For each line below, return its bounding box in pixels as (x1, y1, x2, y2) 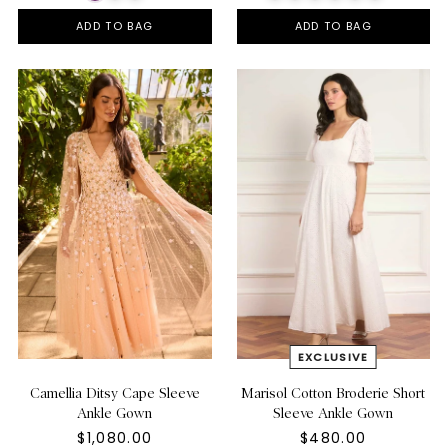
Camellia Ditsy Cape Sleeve (29, 384, 200, 401)
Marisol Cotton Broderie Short (241, 384, 426, 401)
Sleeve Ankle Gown (273, 404, 394, 421)
